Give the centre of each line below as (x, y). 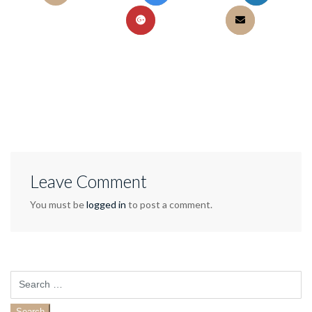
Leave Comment (88, 181)
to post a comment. (169, 204)
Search (23, 276)
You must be (58, 204)
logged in (106, 204)
